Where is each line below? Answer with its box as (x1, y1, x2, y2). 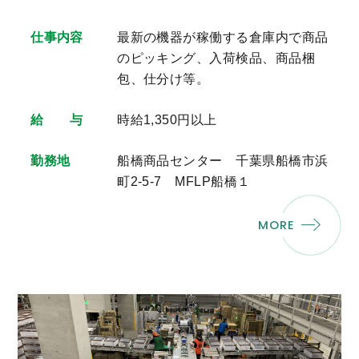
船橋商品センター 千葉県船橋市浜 (117, 154, 329, 168)
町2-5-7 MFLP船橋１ (117, 175, 251, 189)
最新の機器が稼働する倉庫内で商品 (117, 30, 329, 44)
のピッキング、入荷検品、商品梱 (117, 50, 316, 65)
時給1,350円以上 (117, 113, 217, 127)
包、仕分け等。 (117, 71, 210, 86)
